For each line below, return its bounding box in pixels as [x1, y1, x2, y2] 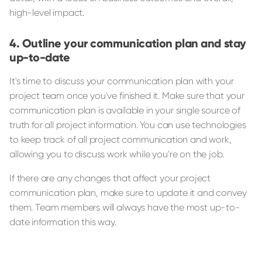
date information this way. [9, 216, 116, 228]
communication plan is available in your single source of [9, 105, 241, 116]
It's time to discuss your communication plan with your [9, 75, 234, 87]
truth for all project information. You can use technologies [9, 119, 246, 131]
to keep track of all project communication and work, [9, 134, 232, 146]
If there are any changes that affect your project [9, 173, 211, 184]
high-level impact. [9, 7, 85, 19]
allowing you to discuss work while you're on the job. [9, 149, 224, 160]
